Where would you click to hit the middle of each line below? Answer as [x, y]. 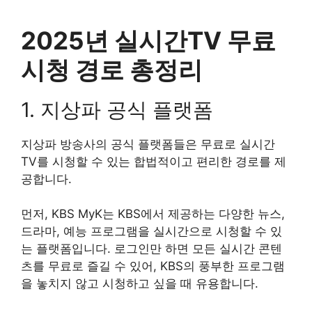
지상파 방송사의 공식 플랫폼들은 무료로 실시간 [148, 144]
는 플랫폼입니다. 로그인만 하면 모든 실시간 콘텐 [151, 249]
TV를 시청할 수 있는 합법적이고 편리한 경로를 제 [154, 161]
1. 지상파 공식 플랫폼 [117, 109]
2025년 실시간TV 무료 [148, 40]
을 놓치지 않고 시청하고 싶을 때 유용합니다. [140, 284]
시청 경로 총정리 [112, 69]
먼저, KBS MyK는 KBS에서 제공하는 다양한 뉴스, [153, 214]
